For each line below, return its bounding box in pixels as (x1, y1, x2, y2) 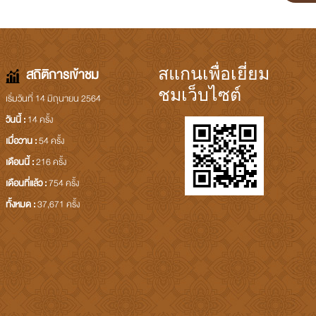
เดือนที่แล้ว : (5, 175, 49, 191)
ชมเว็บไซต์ (158, 85, 242, 104)
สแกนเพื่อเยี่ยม (158, 63, 270, 83)
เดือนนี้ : (5, 154, 36, 170)
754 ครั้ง (48, 175, 79, 191)
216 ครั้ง (35, 154, 66, 170)
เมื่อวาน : (5, 133, 39, 149)
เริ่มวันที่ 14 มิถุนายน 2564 (5, 90, 101, 107)
